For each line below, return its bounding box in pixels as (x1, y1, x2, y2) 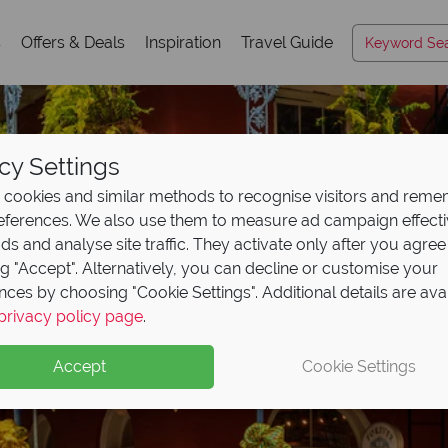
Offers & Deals (21, 32, 125, 52)
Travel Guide (241, 32, 333, 52)
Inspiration (145, 32, 221, 52)
